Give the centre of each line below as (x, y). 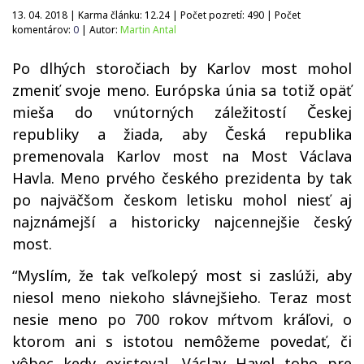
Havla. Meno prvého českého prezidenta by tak (182, 178)
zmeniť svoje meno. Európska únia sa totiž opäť (182, 90)
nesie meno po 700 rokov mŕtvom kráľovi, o (182, 319)
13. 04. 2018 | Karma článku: (78, 15)
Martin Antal (148, 30)
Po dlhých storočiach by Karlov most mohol (182, 68)
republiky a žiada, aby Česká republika (182, 134)
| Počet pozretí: (208, 15)
